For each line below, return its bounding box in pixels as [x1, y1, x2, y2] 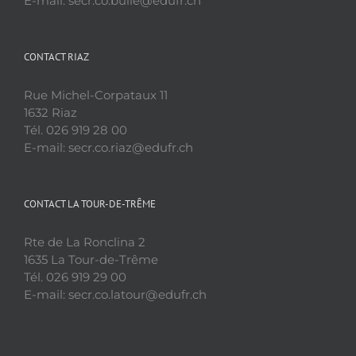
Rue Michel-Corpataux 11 [24, 87, 168, 103]
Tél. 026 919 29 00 [24, 269, 126, 284]
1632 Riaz [24, 104, 77, 120]
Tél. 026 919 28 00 [24, 122, 127, 137]
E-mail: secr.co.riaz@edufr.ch [24, 139, 193, 155]
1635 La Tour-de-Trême [24, 251, 158, 267]
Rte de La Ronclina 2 [24, 234, 145, 250]
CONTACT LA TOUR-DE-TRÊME [24, 196, 156, 211]
